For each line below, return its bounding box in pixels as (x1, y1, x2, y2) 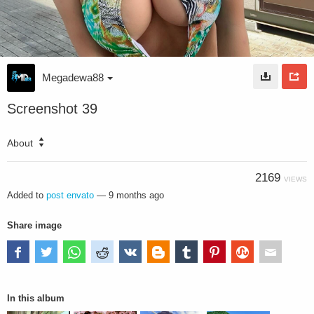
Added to (7, 189, 46, 200)
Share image (7, 219, 62, 231)
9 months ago (109, 189, 164, 200)
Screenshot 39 (7, 100, 97, 116)
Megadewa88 (42, 71, 104, 83)
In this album (7, 292, 64, 303)
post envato (46, 189, 94, 200)
